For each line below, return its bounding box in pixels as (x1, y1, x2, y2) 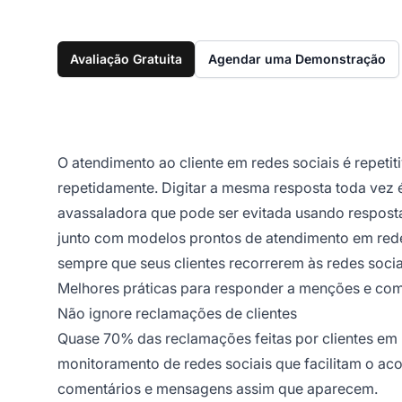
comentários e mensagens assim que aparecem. (57, 379, 378, 398)
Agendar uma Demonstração (208, 50, 386, 66)
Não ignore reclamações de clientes (57, 303, 297, 322)
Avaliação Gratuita (70, 50, 182, 66)
